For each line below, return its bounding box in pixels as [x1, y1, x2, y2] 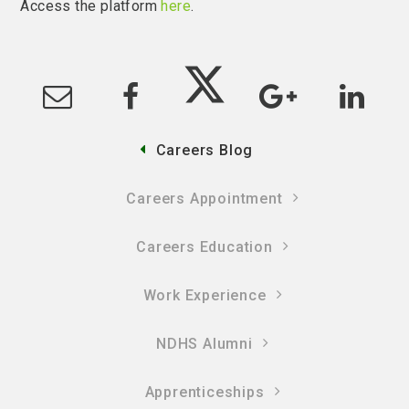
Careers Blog [155, 141, 254, 159]
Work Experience [142, 286, 267, 304]
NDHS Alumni [156, 334, 253, 352]
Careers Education [136, 237, 273, 256]
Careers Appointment [126, 189, 283, 207]
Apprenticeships [144, 383, 265, 401]
